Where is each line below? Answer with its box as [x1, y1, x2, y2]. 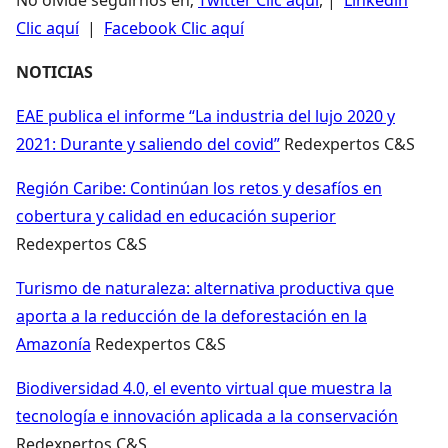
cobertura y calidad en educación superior [16, 204, 336, 227]
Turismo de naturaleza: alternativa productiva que [16, 276, 394, 299]
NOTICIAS [16, 60, 93, 83]
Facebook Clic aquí [104, 16, 244, 39]
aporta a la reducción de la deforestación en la [16, 304, 367, 327]
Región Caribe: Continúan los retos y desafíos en [16, 176, 382, 199]
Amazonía [16, 332, 91, 355]
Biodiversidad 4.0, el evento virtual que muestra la [16, 376, 392, 399]
